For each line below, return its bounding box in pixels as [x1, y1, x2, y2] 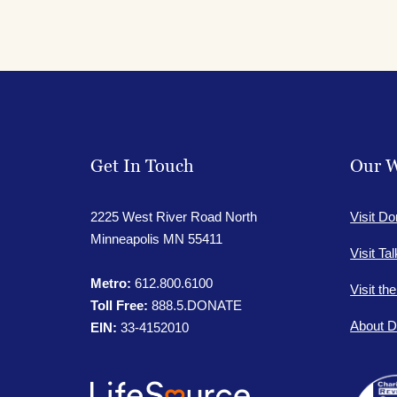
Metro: [90, 275, 131, 291]
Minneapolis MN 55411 [90, 230, 222, 246]
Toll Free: [90, 297, 148, 313]
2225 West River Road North [90, 208, 257, 224]
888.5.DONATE [148, 297, 242, 313]
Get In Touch [90, 157, 194, 175]
